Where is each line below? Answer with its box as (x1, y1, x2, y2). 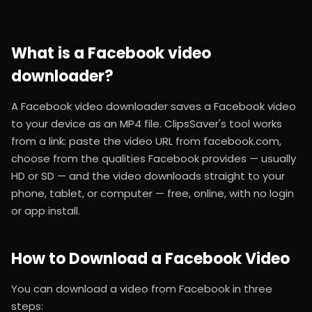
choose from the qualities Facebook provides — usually (11, 150, 296, 166)
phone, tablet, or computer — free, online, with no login (11, 185, 294, 201)
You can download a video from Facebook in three (11, 281, 272, 296)
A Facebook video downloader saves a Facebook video (11, 98, 296, 114)
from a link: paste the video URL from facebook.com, (11, 133, 281, 148)
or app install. (11, 203, 80, 218)
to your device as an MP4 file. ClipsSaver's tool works (11, 116, 282, 131)
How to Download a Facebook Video (11, 247, 290, 270)
